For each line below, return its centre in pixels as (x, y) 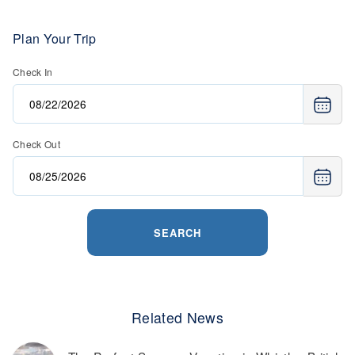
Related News (177, 318)
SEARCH (177, 233)
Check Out (36, 144)
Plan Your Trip (55, 38)
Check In (33, 72)
